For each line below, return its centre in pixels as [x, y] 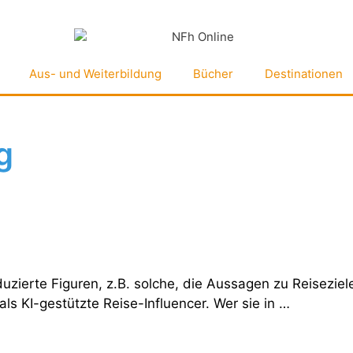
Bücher [213, 73]
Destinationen [304, 73]
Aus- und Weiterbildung [95, 73]
